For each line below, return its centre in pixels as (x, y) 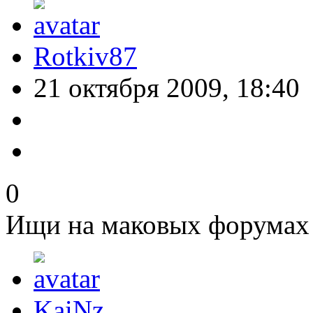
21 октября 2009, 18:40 (167, 88)
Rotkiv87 (85, 57)
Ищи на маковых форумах (158, 225)
